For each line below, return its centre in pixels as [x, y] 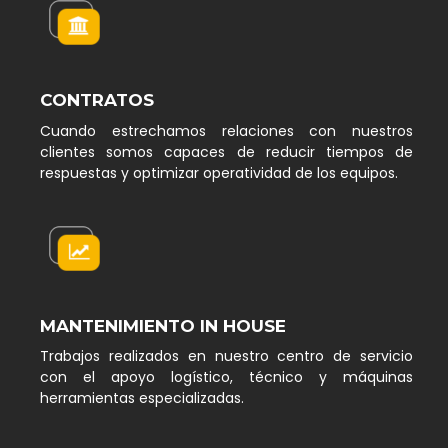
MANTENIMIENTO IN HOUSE [163, 325]
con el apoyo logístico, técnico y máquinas [226, 377]
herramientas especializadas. [142, 398]
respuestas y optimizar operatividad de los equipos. [219, 172]
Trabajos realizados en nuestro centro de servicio [226, 356]
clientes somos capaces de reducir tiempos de [226, 151]
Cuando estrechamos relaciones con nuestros [226, 130]
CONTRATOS [97, 100]
